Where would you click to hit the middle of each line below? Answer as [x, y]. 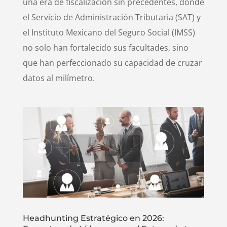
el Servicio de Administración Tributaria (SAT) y [111, 17]
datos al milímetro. [59, 78]
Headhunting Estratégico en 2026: [93, 218]
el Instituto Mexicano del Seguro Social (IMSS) [109, 32]
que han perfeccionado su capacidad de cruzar [112, 63]
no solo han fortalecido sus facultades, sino [105, 47]
